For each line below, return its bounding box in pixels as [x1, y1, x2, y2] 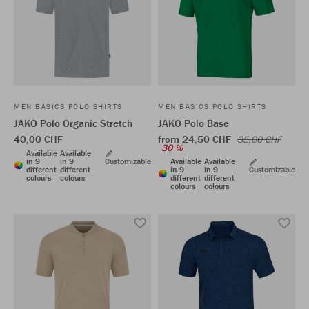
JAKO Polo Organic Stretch [14, 117, 132, 130]
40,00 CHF [14, 132, 63, 146]
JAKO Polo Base [158, 117, 229, 130]
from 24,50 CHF [158, 132, 234, 146]
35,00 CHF [237, 133, 281, 146]
